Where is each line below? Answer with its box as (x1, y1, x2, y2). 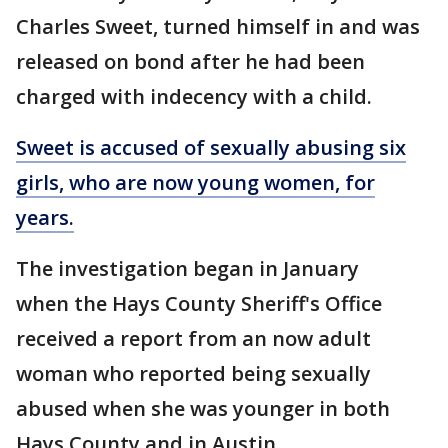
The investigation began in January (16, 255, 359, 282)
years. (16, 204, 74, 231)
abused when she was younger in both (16, 395, 390, 422)
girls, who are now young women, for (16, 169, 375, 196)
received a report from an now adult (16, 325, 371, 352)
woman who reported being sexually (16, 360, 371, 387)
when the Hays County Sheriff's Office (16, 290, 382, 317)
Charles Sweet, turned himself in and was (16, 13, 420, 40)
